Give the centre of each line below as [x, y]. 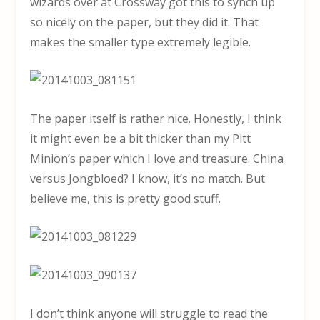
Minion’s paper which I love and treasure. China [157, 158]
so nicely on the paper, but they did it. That [145, 22]
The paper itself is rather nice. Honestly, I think [156, 118]
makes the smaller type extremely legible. [141, 42]
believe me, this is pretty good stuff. [126, 198]
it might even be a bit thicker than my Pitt [141, 138]
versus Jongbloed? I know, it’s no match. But [148, 178]
